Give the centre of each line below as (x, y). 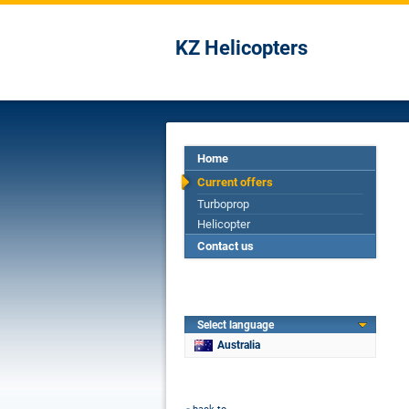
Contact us (225, 246)
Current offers (235, 182)
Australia (239, 345)
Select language (236, 325)
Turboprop (223, 204)
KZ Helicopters (241, 48)
